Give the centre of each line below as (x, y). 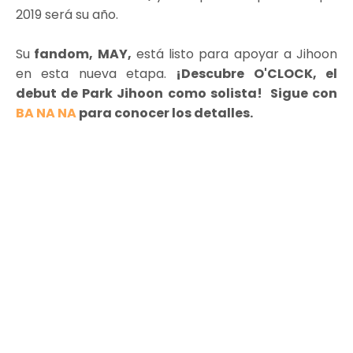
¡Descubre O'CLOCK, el (257, 74)
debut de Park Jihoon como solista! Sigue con (176, 93)
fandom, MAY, (81, 54)
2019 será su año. (67, 15)
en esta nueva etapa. (96, 74)
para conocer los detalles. (166, 113)
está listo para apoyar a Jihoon (234, 54)
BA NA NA (46, 113)
